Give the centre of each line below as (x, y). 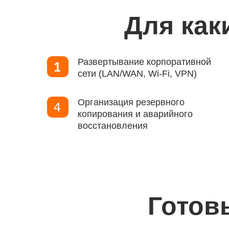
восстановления (113, 126)
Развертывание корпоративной (144, 62)
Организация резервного (131, 102)
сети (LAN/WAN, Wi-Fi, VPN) (137, 74)
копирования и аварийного (135, 114)
